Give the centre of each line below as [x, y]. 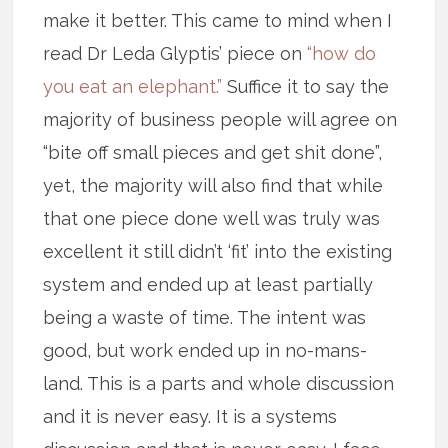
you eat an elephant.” [133, 87]
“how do [342, 54]
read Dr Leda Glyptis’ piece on [175, 54]
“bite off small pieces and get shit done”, [213, 153]
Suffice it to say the [306, 87]
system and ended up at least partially [208, 285]
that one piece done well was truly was [212, 219]
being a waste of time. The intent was [205, 318]
